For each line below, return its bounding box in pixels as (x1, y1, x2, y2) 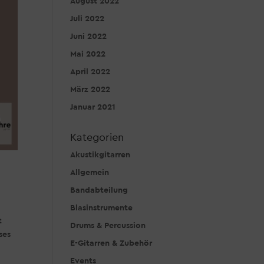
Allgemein (70, 169, 110, 177)
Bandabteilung (70, 186, 128, 194)
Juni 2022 (70, 32, 107, 41)
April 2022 (70, 68, 111, 76)
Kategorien (70, 132, 124, 143)
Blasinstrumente (70, 204, 133, 212)
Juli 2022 (70, 15, 105, 23)
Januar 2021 (70, 103, 116, 111)
